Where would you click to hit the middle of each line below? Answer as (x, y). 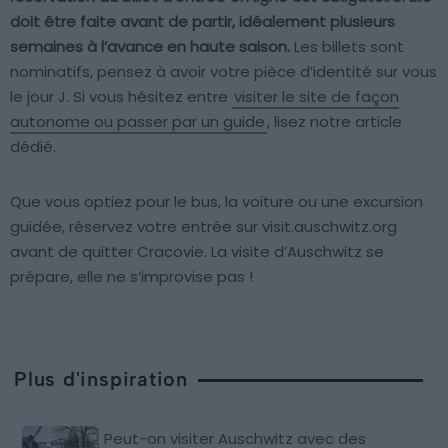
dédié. (33, 147)
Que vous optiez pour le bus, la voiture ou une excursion (216, 202)
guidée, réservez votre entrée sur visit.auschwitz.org (203, 227)
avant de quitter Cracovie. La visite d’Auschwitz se (197, 252)
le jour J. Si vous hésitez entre (121, 97)
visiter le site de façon (316, 97)
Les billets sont (347, 47)
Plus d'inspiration (101, 379)
